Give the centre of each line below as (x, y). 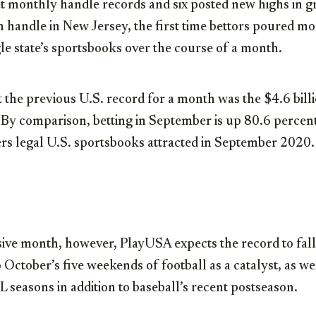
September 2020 (263, 144)
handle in (34, 28)
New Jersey (95, 28)
